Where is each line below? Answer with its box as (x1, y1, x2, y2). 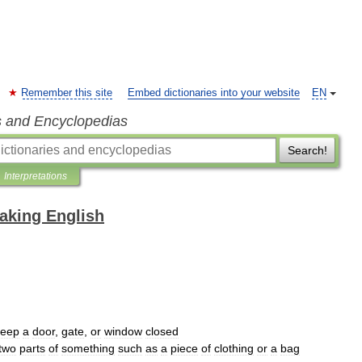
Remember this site (21, 87, 112, 99)
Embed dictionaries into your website (128, 87, 300, 99)
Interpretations (4, 170, 67, 182)
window (104, 325, 142, 338)
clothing (214, 342, 254, 355)
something (61, 342, 115, 355)
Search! (287, 144, 327, 157)
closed (145, 325, 179, 338)
